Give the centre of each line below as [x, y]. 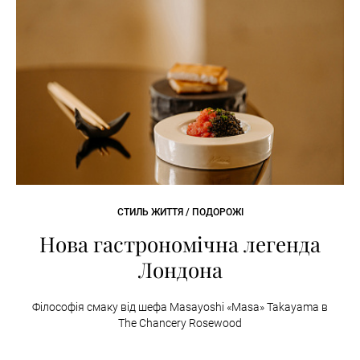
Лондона [180, 270]
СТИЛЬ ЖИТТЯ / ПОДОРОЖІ [180, 212]
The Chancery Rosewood [180, 323]
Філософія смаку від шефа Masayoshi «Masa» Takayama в [180, 307]
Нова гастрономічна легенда [180, 244]
